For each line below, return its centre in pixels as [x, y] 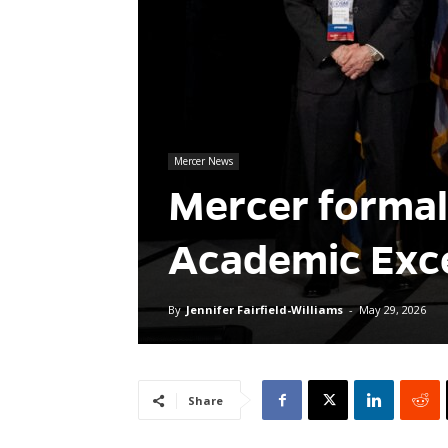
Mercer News [203, 161]
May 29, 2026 [392, 309]
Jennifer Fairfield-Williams [264, 309]
